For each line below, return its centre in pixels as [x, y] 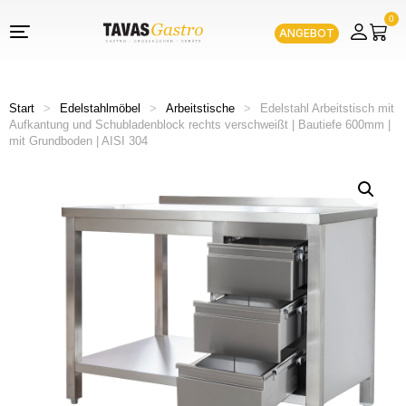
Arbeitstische [200, 108]
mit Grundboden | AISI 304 [78, 141]
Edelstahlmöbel [100, 108]
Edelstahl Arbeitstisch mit [327, 108]
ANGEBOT [307, 33]
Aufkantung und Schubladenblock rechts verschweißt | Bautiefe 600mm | [200, 125]
